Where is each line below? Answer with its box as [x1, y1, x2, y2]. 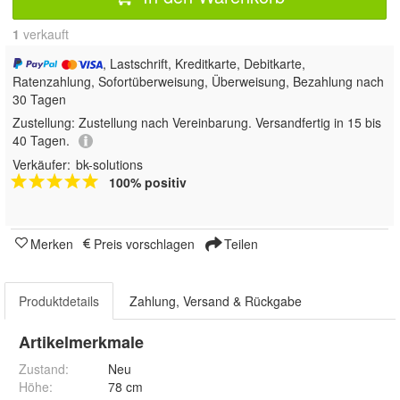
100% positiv [109, 172, 187, 191]
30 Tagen [12, 89, 66, 108]
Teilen [221, 234, 258, 253]
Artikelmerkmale [19, 329, 144, 354]
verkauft [20, 24, 69, 43]
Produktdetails [19, 291, 99, 310]
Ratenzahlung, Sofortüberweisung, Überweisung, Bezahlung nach [12, 71, 384, 90]
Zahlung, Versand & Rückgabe [129, 291, 302, 310]
